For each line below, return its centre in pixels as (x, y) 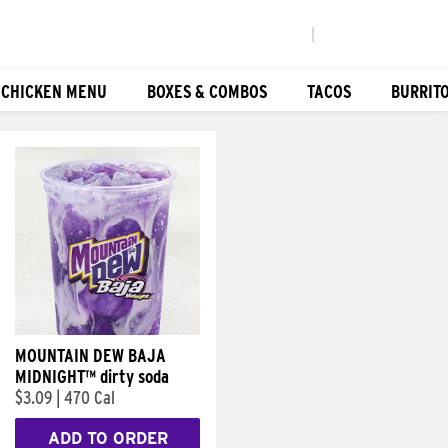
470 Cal (89, 397)
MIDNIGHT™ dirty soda (92, 376)
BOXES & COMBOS (207, 91)
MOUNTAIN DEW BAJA (90, 355)
